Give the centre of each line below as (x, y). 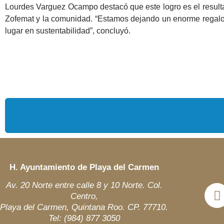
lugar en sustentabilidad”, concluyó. (68, 30)
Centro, (84, 196)
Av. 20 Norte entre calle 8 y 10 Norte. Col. (84, 185)
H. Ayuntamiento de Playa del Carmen (84, 167)
